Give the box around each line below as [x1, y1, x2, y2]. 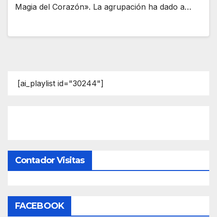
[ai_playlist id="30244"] [17, 78, 104, 88]
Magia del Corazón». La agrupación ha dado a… [15, 2, 191, 12]
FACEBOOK [15, 200, 64, 211]
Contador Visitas [15, 155, 85, 166]
